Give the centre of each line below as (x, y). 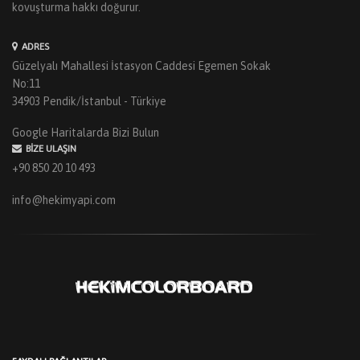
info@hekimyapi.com (64, 200)
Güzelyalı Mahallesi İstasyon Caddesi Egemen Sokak (141, 65)
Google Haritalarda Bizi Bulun (86, 133)
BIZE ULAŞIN (51, 149)
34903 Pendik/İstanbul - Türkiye (89, 101)
